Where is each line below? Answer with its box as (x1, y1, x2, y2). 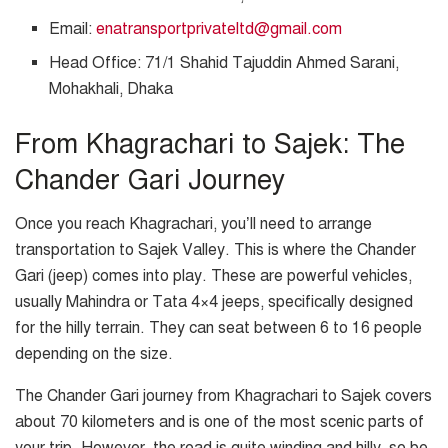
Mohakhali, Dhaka (49, 78, 174, 99)
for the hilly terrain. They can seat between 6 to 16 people (15, 318, 422, 339)
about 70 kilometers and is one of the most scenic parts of (15, 412, 424, 433)
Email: (49, 18, 97, 39)
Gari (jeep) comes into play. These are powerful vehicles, (15, 266, 412, 287)
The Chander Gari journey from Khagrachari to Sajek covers (15, 386, 432, 407)
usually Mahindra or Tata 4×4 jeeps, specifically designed (15, 292, 413, 313)
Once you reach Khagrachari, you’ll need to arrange (15, 214, 372, 235)
